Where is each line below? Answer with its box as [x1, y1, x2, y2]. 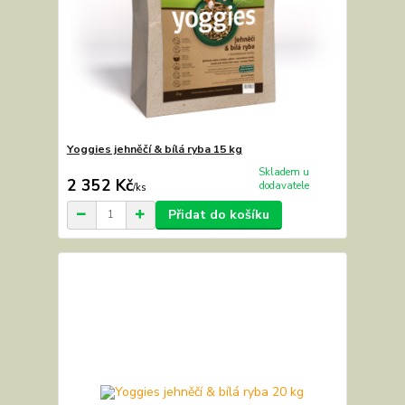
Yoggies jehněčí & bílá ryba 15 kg [66, 142, 242, 157]
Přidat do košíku [167, 205, 269, 223]
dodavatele [259, 179, 309, 193]
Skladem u [259, 165, 310, 180]
